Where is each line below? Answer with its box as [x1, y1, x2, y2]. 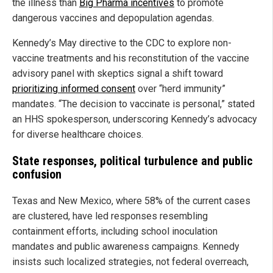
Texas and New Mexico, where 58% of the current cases [12, 194, 250, 207]
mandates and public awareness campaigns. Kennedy [12, 240, 239, 252]
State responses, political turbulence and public [12, 153, 253, 168]
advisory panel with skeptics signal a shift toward [12, 67, 223, 79]
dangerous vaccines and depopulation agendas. [12, 12, 214, 24]
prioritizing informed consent [12, 82, 135, 94]
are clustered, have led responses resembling [12, 210, 208, 222]
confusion [12, 166, 62, 182]
